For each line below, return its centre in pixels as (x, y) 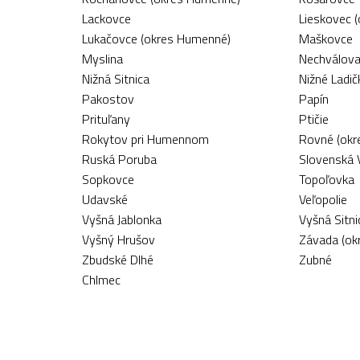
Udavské (105, 199)
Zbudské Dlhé (118, 260)
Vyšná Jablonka (122, 219)
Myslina (102, 59)
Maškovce (325, 39)
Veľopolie (323, 199)
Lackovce (106, 18)
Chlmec (101, 280)
